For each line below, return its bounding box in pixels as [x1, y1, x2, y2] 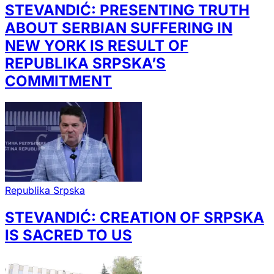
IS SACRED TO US [5, 226, 132, 245]
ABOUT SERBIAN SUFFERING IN [5, 18, 232, 37]
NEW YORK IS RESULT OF [5, 36, 188, 54]
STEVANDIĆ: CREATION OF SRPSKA [5, 209, 264, 227]
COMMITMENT [5, 72, 112, 90]
